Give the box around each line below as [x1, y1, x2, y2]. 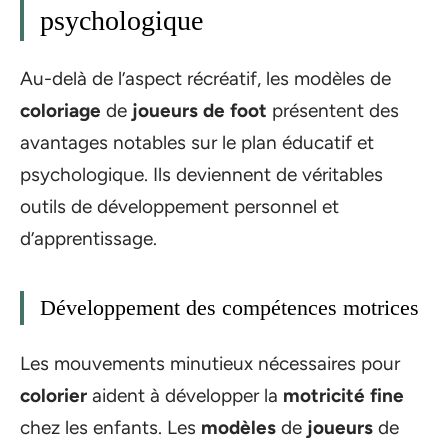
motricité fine [283, 383, 404, 407]
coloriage [20, 99, 101, 123]
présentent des [267, 99, 399, 123]
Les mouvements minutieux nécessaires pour [20, 351, 400, 375]
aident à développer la [87, 383, 283, 407]
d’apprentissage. [20, 227, 157, 251]
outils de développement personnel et [20, 195, 339, 219]
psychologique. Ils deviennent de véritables [20, 163, 383, 187]
